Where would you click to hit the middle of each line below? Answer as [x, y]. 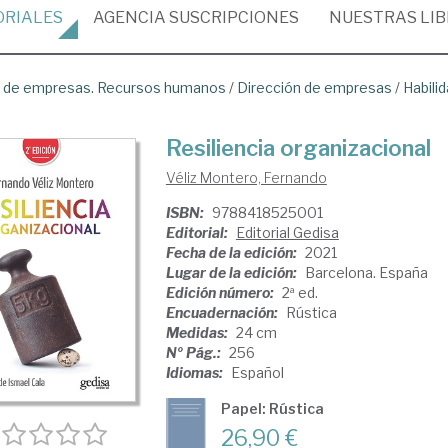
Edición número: [221, 292]
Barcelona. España [366, 272]
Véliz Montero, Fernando [246, 177]
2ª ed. [299, 292]
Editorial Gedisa [287, 232]
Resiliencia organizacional [298, 148]
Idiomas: [195, 372]
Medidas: [198, 332]
